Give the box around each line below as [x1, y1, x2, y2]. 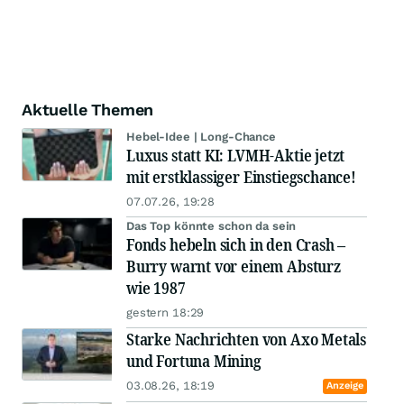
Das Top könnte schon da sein [126, 219, 297, 234]
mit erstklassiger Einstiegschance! [126, 166, 356, 188]
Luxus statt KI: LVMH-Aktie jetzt [126, 144, 345, 167]
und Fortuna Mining [126, 350, 262, 372]
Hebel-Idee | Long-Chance [126, 130, 276, 144]
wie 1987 [126, 277, 186, 299]
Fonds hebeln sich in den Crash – [126, 234, 346, 256]
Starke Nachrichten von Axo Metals [126, 328, 367, 351]
